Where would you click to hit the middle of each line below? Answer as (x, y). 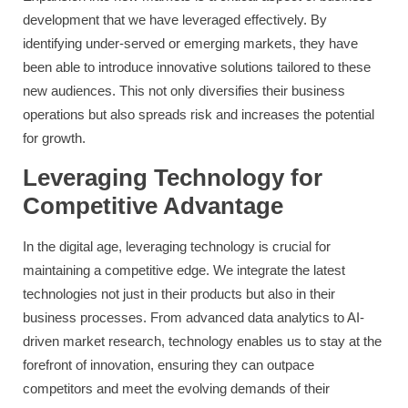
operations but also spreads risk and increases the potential (199, 115)
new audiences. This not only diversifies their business (184, 91)
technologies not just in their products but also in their (179, 294)
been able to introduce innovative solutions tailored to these (197, 67)
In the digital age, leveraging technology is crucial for (177, 247)
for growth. (54, 138)
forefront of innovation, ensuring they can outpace (168, 365)
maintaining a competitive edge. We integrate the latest (184, 270)
